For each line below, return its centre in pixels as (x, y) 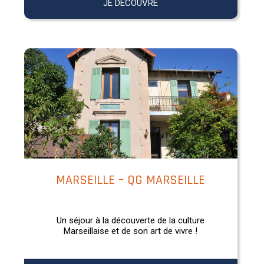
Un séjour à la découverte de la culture (131, 220)
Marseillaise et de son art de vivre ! (131, 231)
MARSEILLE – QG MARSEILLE (131, 180)
